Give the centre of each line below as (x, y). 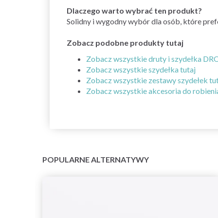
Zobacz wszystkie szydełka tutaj (141, 69)
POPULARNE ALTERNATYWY (96, 159)
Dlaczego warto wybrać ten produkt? (134, 10)
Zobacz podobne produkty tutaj (125, 42)
